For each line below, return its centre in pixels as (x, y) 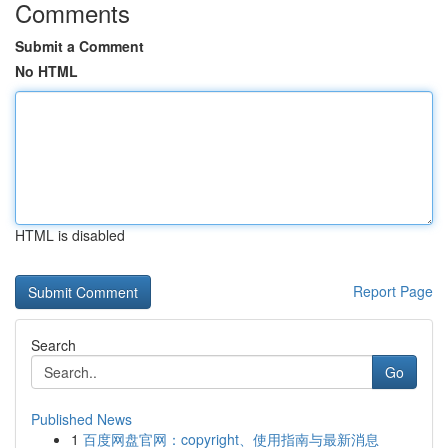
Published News (81, 419)
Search (53, 345)
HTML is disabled (70, 235)
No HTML (46, 71)
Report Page (393, 291)
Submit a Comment (79, 46)
